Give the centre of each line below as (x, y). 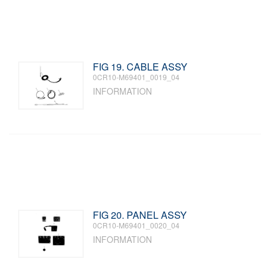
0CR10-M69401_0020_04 (137, 225)
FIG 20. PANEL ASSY (140, 215)
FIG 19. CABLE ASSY (140, 67)
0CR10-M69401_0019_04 (137, 77)
